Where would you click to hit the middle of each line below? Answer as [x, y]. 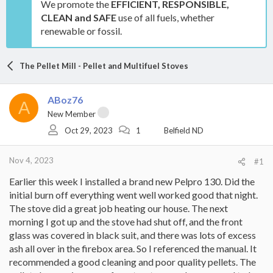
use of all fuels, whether [165, 17]
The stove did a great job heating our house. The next [119, 208]
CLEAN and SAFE [79, 17]
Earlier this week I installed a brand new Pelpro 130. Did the [132, 181]
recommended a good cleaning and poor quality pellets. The [133, 262]
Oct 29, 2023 [89, 130]
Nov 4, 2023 [31, 160]
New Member [72, 114]
